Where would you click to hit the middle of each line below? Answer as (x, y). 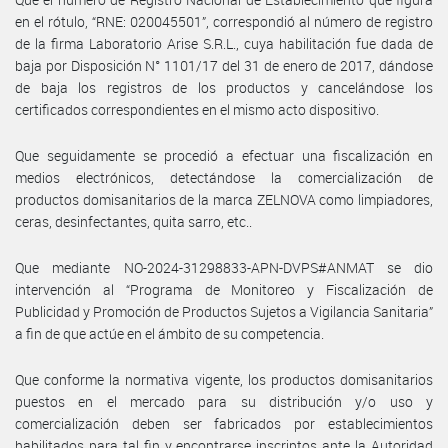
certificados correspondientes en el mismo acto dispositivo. (197, 109)
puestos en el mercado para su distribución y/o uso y (224, 401)
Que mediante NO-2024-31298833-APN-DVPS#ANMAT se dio (224, 267)
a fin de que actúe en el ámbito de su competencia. (169, 333)
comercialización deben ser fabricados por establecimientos (224, 423)
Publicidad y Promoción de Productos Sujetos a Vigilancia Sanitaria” (224, 311)
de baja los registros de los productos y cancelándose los (224, 87)
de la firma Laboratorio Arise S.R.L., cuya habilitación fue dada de (224, 43)
